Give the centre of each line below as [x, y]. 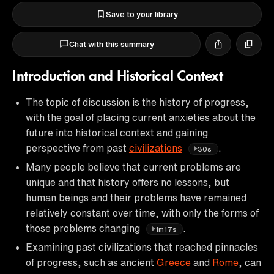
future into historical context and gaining [117, 132]
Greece [174, 262]
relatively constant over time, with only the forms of [142, 213]
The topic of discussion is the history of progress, [137, 102]
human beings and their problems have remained [136, 197]
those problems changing [84, 228]
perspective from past [77, 148]
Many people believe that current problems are [133, 167]
